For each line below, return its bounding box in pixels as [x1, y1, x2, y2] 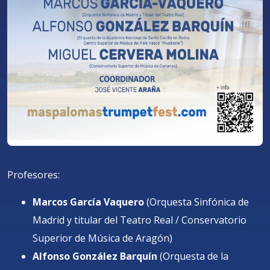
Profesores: [7, 168, 60, 181]
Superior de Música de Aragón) [32, 231, 172, 245]
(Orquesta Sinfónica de [143, 195, 249, 209]
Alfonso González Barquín [32, 250, 157, 263]
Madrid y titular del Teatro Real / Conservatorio [32, 213, 246, 227]
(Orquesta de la [157, 250, 228, 263]
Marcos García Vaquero [32, 195, 144, 209]
